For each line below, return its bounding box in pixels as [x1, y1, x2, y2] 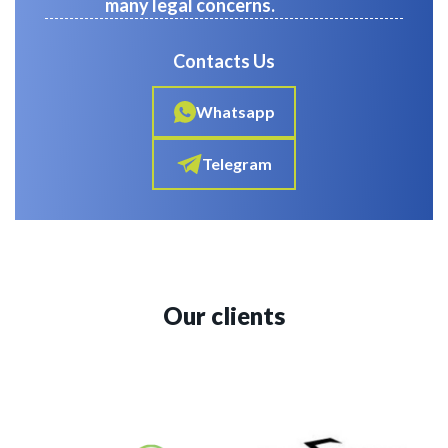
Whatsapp [195, 102, 275, 122]
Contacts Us [173, 50, 275, 73]
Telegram [201, 154, 272, 174]
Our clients [163, 301, 285, 331]
